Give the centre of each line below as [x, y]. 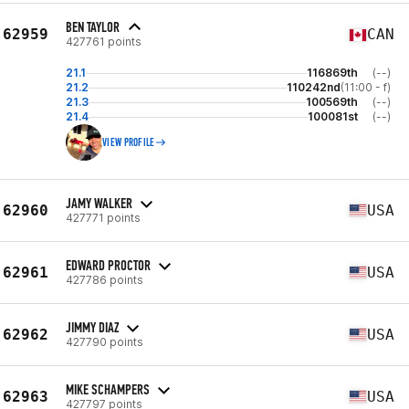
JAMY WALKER [99, 203]
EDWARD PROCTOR [108, 265]
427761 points [104, 42]
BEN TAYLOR [93, 27]
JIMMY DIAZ [92, 327]
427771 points [103, 217]
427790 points [105, 341]
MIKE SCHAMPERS [108, 389]
